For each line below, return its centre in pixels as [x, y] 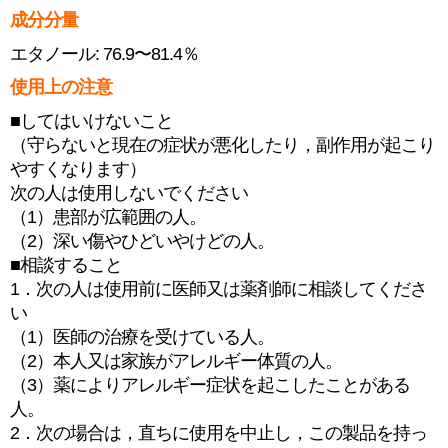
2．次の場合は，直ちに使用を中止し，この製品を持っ [218, 433]
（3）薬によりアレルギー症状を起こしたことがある [210, 385]
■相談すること [66, 265]
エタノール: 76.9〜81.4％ [104, 54]
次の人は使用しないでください [129, 193]
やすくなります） [78, 169]
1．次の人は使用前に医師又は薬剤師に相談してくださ [218, 289]
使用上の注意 [61, 87]
